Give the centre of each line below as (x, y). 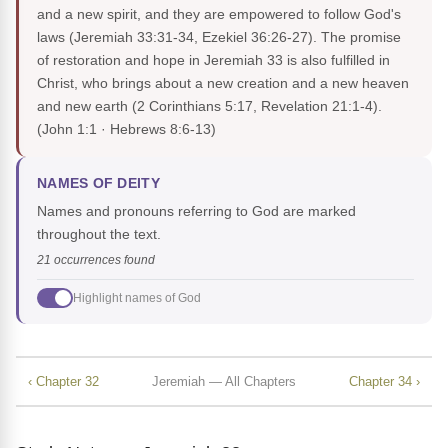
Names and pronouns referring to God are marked (196, 211)
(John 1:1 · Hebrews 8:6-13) (126, 129)
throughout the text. (99, 234)
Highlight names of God (137, 297)
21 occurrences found (96, 260)
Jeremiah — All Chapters (224, 381)
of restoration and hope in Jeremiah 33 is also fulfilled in (213, 60)
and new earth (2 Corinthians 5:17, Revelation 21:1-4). (209, 106)
